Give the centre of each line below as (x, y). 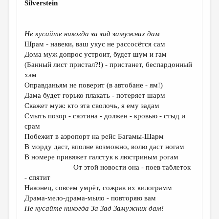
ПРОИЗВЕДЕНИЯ (39, 32)
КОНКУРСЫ (30, 66)
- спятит (38, 177)
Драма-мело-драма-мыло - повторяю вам (90, 198)
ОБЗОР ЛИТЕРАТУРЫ (48, 117)
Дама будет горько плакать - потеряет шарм (95, 95)
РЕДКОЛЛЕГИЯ (37, 188)
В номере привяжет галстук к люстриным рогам (102, 157)
